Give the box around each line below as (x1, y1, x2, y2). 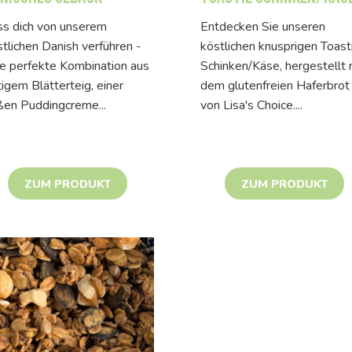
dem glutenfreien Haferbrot (200, 76, 350, 94)
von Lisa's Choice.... (200, 96, 302, 114)
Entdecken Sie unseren (200, 17, 325, 35)
